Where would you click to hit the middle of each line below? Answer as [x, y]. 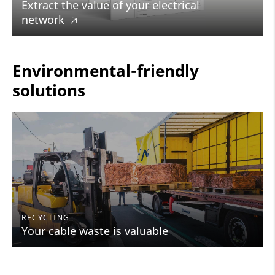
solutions [49, 91]
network [43, 20]
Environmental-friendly [106, 71]
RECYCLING [46, 218]
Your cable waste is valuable [95, 231]
